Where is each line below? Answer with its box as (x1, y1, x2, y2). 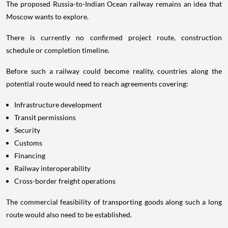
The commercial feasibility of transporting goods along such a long (6, 197, 222, 207)
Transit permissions (14, 113, 76, 122)
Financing (14, 151, 45, 160)
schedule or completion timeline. (6, 46, 109, 55)
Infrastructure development (14, 100, 102, 109)
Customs (14, 138, 42, 148)
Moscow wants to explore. (6, 12, 89, 21)
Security (14, 126, 40, 135)
